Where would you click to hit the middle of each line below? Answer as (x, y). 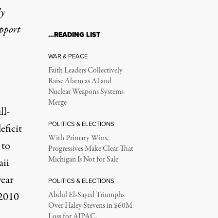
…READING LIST (74, 35)
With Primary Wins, (78, 138)
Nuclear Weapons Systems (86, 92)
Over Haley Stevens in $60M (90, 206)
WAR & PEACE (68, 56)
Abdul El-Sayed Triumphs (86, 195)
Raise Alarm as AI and (80, 81)
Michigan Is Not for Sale (83, 160)
